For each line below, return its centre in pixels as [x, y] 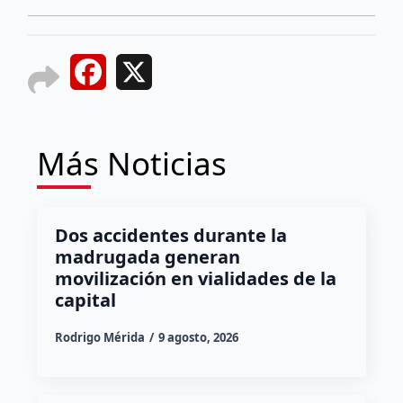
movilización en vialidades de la [195, 278]
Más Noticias [131, 163]
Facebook [139, 74]
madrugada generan [147, 256]
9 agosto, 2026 [198, 337]
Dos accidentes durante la [170, 235]
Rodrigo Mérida [99, 337]
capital [87, 300]
